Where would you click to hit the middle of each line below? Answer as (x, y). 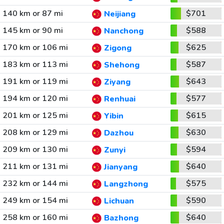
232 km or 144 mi (35, 183)
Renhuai (119, 99)
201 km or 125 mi (35, 115)
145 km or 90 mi (32, 30)
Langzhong (126, 184)
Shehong (121, 65)
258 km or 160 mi (35, 217)
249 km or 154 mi (35, 200)
